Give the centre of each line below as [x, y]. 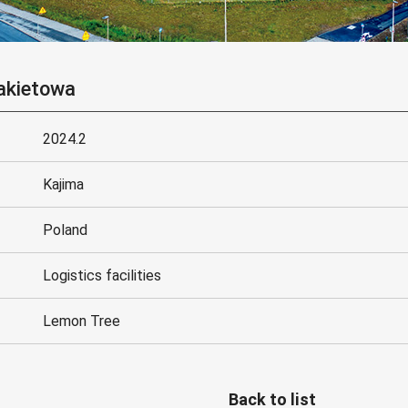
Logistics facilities [102, 276]
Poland [66, 230]
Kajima [64, 185]
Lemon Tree [82, 321]
